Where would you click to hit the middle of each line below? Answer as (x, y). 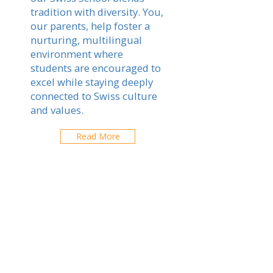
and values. (57, 110)
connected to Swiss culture (94, 96)
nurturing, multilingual (86, 40)
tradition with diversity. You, (97, 12)
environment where (77, 54)
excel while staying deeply (92, 82)
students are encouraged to (96, 68)
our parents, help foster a (90, 26)
